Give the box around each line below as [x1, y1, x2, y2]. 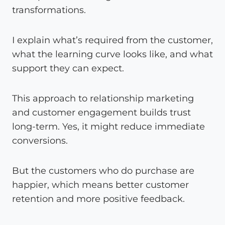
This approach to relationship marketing [12, 92, 194, 104]
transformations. [12, 4, 86, 16]
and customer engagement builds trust [12, 106, 191, 118]
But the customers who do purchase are [12, 165, 194, 176]
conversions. [12, 135, 68, 146]
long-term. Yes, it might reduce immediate [12, 121, 205, 132]
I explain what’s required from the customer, [12, 34, 213, 46]
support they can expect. [12, 62, 124, 74]
